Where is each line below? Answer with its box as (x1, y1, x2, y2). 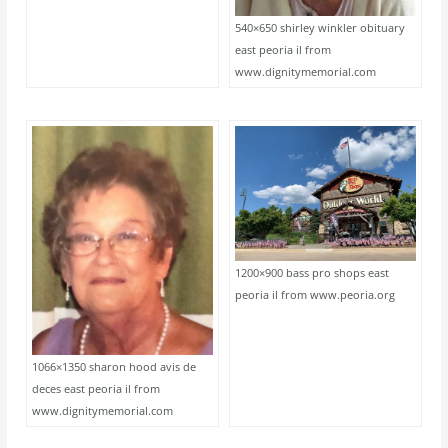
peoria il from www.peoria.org (235, 287, 395, 303)
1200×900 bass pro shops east (235, 265, 389, 281)
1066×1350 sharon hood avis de (32, 358, 197, 374)
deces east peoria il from (32, 380, 161, 396)
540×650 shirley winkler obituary (235, 19, 405, 35)
